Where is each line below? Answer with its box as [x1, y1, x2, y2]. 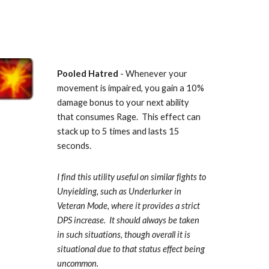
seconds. [56, 141, 95, 151]
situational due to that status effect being [56, 244, 205, 254]
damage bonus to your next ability [56, 97, 189, 107]
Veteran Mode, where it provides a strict [56, 201, 200, 211]
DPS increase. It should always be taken [56, 215, 199, 225]
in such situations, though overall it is [56, 229, 190, 240]
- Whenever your [118, 68, 187, 79]
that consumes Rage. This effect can [56, 112, 201, 122]
